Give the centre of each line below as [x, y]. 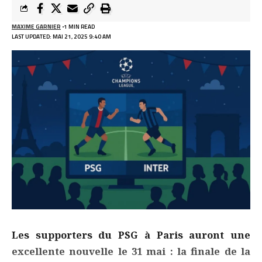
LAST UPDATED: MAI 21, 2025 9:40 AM [61, 37]
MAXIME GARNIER [36, 27]
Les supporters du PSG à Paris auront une [131, 235]
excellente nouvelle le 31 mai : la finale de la [131, 251]
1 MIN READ [79, 27]
